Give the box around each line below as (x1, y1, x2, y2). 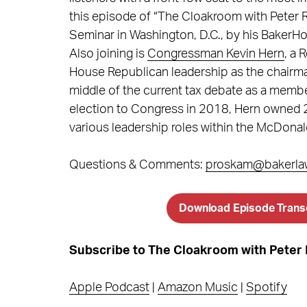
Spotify (245, 281, 287, 294)
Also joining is (69, 47, 147, 60)
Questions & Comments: (69, 158, 206, 171)
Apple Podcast (69, 281, 149, 294)
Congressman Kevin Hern (147, 47, 284, 60)
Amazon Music (157, 281, 238, 294)
